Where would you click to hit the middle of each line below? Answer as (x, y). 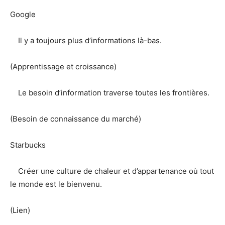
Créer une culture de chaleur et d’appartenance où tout (112, 171)
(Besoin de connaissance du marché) (76, 119)
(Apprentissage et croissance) (63, 66)
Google (23, 14)
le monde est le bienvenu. (56, 184)
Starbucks (28, 145)
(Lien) (20, 210)
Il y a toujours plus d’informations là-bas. (86, 40)
